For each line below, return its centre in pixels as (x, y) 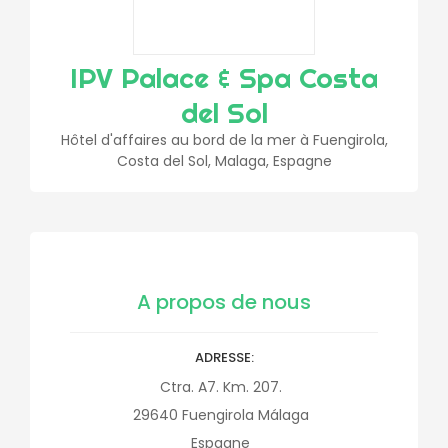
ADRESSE (222, 357)
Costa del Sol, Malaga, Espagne (224, 161)
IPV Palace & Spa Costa (224, 77)
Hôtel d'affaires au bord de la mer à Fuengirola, (224, 140)
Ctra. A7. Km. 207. (220, 387)
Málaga (283, 415)
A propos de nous (224, 302)
